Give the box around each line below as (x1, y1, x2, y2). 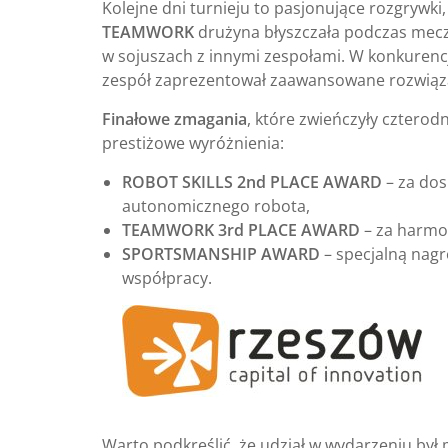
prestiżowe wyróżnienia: (102, 131, 284, 154)
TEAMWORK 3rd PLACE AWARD (122, 218, 360, 241)
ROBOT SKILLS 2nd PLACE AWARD (122, 170, 382, 193)
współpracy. (122, 266, 212, 289)
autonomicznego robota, (122, 194, 310, 217)
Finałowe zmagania (102, 107, 247, 130)
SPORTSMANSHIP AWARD (122, 242, 320, 265)
